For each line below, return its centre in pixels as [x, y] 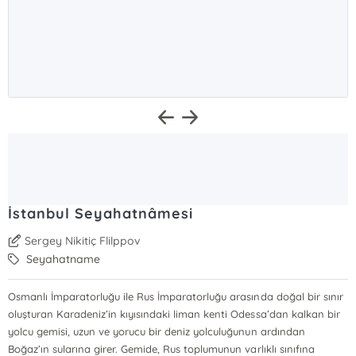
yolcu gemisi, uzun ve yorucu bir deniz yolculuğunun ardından [157, 331]
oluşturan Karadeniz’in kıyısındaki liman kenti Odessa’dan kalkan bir [174, 314]
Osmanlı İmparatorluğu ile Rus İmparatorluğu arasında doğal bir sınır [176, 296]
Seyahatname [62, 259]
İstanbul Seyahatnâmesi [101, 213]
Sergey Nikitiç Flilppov [83, 241]
